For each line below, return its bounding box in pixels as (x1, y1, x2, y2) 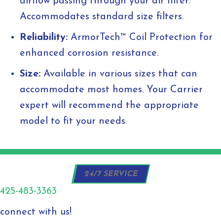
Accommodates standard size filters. (20, 12, 184, 22)
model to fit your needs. (20, 116, 127, 127)
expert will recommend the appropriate (20, 101, 199, 111)
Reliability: (20, 33, 68, 43)
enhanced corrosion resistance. (20, 48, 158, 59)
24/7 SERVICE (83, 170, 139, 179)
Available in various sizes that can (40, 69, 197, 79)
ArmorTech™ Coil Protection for (68, 33, 213, 43)
